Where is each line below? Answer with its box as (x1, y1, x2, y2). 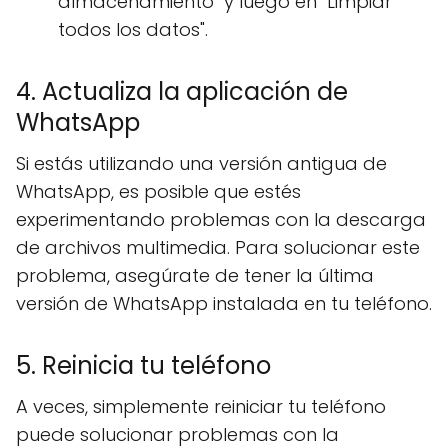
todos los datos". (58, 17, 208, 42)
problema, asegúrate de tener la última (16, 263, 374, 288)
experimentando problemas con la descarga (16, 207, 426, 232)
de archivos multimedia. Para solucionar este (16, 235, 420, 260)
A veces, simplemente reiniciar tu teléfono (16, 394, 386, 419)
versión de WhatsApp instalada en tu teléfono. (16, 291, 432, 316)
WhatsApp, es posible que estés (16, 179, 301, 204)
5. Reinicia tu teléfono (16, 349, 271, 382)
